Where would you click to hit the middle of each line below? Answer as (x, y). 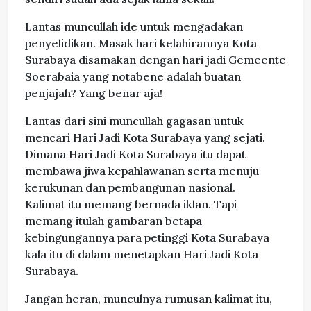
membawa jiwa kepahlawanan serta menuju (142, 171)
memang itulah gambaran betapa (114, 221)
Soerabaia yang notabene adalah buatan (133, 77)
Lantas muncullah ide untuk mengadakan (134, 27)
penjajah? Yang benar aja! (94, 93)
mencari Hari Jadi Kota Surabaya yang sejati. (145, 138)
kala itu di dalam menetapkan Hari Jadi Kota (142, 254)
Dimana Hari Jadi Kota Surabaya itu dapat (135, 154)
